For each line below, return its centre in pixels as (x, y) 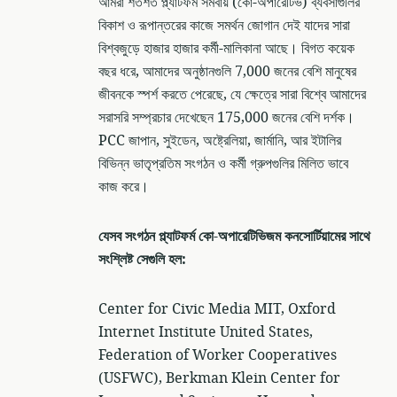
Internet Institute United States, (206, 332)
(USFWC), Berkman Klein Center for (219, 378)
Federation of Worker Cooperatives (218, 355)
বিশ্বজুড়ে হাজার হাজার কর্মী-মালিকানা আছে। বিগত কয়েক (226, 48)
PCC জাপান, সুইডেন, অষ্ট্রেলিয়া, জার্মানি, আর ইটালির (220, 140)
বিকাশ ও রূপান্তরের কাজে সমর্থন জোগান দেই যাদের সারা (224, 25)
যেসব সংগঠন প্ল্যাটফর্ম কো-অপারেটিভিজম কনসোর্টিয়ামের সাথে (234, 236)
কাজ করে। (124, 187)
